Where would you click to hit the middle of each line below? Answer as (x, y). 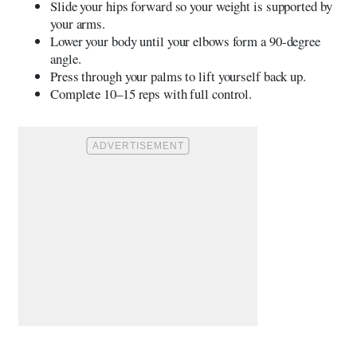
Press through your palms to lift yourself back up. (178, 76)
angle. (66, 58)
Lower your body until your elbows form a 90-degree (185, 41)
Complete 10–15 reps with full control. (151, 93)
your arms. (78, 23)
